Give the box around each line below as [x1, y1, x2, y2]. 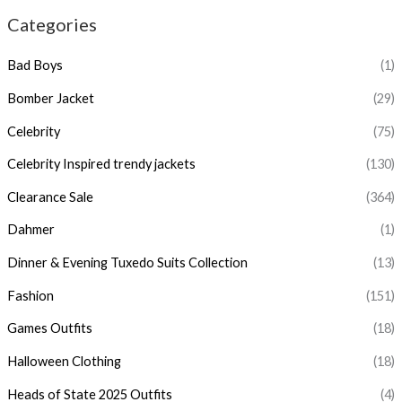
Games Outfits [6, 320, 92, 336]
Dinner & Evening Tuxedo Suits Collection [6, 255, 248, 271]
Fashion [6, 287, 54, 303]
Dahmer [6, 222, 55, 238]
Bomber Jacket [6, 90, 94, 106]
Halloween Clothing [6, 353, 121, 369]
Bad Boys [6, 57, 63, 74]
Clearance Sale [6, 188, 93, 205]
